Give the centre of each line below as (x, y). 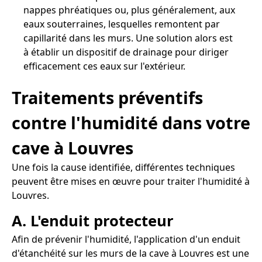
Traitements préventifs (107, 97)
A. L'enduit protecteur (93, 220)
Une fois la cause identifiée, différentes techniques (123, 167)
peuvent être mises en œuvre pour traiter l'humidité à (131, 181)
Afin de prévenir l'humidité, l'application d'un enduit (126, 239)
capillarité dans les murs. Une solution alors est (128, 38)
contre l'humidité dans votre (131, 122)
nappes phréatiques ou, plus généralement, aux (129, 10)
